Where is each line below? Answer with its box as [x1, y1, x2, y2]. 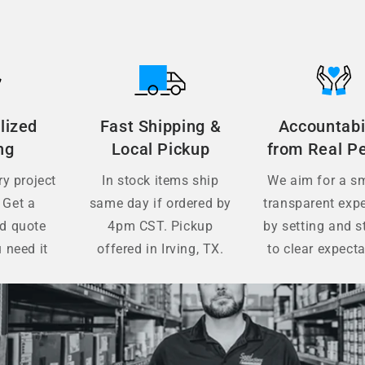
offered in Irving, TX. [97, 241, 224, 257]
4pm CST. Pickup [108, 218, 213, 235]
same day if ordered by [89, 196, 232, 212]
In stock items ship [102, 173, 219, 189]
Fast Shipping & [99, 117, 222, 137]
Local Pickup [111, 140, 210, 160]
